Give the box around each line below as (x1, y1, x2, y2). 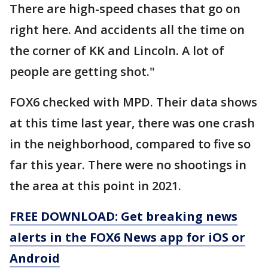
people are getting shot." (10, 63, 155, 80)
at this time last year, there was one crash (10, 114, 255, 131)
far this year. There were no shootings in (10, 156, 246, 173)
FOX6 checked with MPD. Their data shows (10, 93, 257, 110)
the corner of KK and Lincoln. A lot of (10, 42, 224, 59)
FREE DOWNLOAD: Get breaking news (10, 208, 237, 224)
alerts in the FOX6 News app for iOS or (10, 229, 245, 245)
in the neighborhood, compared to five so (10, 135, 251, 152)
